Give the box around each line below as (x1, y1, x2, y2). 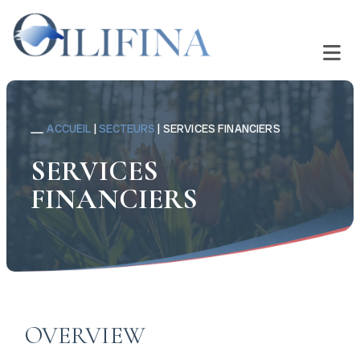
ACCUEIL (47, 121, 92, 136)
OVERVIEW (24, 321, 145, 350)
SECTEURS (98, 121, 156, 136)
